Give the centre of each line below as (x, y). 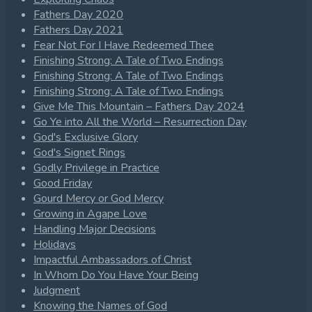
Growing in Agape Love (90, 214)
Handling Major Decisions (95, 229)
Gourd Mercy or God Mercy (99, 199)
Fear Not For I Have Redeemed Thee (124, 46)
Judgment (57, 291)
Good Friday (63, 184)
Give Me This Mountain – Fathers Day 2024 (139, 107)
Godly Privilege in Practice (96, 168)
